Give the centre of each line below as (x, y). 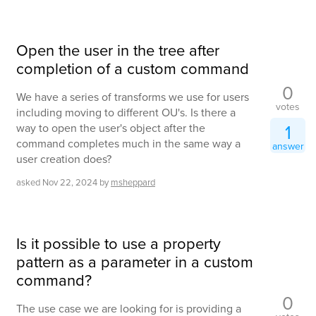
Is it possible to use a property (119, 244)
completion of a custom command (133, 69)
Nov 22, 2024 (70, 183)
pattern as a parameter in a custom (135, 262)
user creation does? (64, 159)
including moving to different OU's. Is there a (126, 113)
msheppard (133, 183)
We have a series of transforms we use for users (133, 97)
